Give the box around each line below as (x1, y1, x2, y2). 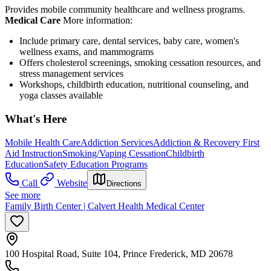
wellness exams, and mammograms (19, 47, 154, 57)
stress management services (19, 68, 123, 79)
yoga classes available (19, 90, 103, 101)
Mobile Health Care (5, 137, 80, 148)
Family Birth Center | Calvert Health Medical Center (5, 200, 204, 211)
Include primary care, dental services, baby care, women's (19, 36, 239, 47)
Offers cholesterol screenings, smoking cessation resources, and (19, 57, 261, 68)
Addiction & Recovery (153, 137, 243, 148)
